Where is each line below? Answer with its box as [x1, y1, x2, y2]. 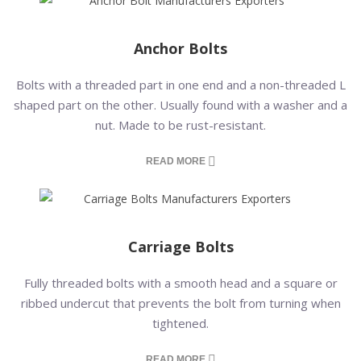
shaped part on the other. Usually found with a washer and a [14, 97, 347, 113]
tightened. [152, 315, 209, 331]
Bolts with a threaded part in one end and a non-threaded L [15, 77, 346, 93]
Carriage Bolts [127, 237, 234, 256]
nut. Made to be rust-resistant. [95, 117, 266, 133]
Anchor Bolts [134, 39, 227, 58]
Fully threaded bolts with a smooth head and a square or [23, 275, 338, 291]
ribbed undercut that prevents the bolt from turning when [20, 295, 341, 311]
